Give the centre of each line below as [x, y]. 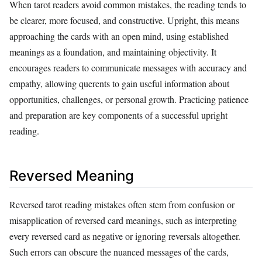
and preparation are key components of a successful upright [118, 115]
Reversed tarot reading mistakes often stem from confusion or [122, 205]
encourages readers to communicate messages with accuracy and [128, 67]
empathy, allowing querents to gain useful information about [119, 83]
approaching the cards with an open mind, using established [119, 36]
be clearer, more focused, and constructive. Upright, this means [124, 20]
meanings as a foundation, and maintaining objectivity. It [113, 51]
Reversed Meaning [72, 175]
